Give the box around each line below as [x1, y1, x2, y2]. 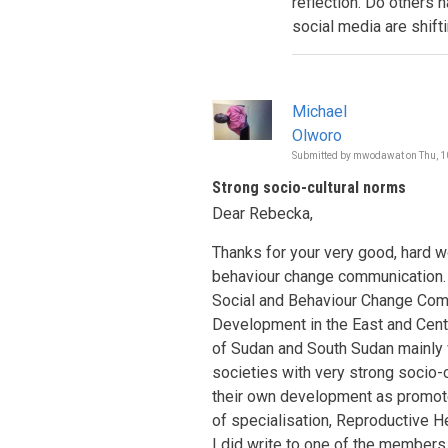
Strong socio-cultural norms [212, 178, 406, 197]
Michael [292, 102, 347, 121]
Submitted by [292, 150, 353, 161]
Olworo [292, 126, 342, 145]
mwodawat [353, 150, 404, 161]
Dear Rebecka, [212, 204, 313, 223]
